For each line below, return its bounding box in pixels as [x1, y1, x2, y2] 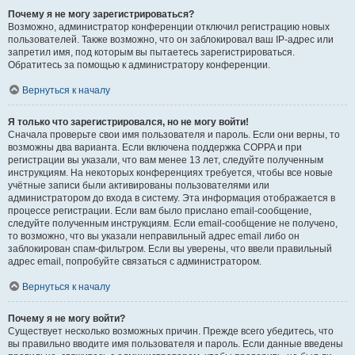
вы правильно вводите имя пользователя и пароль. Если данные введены [8, 338, 343, 350]
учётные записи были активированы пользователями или [8, 180, 269, 192]
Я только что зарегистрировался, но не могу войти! [8, 116, 249, 128]
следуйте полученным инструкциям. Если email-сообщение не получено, [8, 218, 338, 230]
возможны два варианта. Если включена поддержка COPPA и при [8, 142, 302, 154]
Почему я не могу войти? [8, 313, 125, 325]
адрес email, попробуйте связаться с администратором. [8, 256, 261, 268]
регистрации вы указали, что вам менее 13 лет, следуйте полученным [8, 155, 323, 166]
